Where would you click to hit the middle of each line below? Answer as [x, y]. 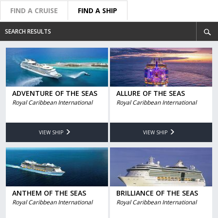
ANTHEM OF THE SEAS [49, 193]
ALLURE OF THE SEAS [150, 93]
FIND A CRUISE [34, 10]
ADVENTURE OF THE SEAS [54, 93]
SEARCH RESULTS [28, 31]
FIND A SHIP [98, 10]
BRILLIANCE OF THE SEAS [157, 193]
